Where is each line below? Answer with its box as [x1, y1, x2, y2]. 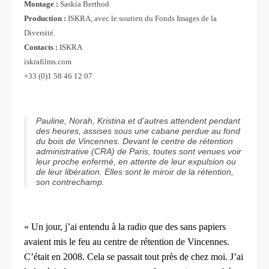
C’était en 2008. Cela [24, 252, 107, 262]
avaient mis [24, 237, 69, 247]
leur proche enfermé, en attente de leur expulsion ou [36, 157, 236, 167]
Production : [24, 14, 68, 23]
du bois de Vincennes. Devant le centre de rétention [36, 136, 233, 147]
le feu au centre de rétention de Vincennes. [69, 237, 229, 247]
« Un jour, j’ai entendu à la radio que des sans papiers [24, 222, 226, 232]
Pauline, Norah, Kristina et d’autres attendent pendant [36, 116, 240, 126]
